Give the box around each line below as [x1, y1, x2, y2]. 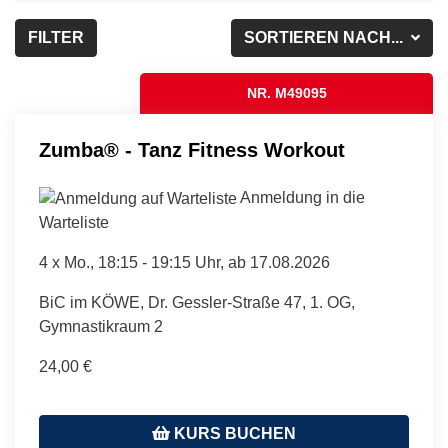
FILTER [28, 29, 84, 46]
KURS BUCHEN [170, 424, 296, 442]
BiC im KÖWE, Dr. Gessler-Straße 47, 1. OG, [39, 293, 355, 311]
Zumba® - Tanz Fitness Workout [39, 139, 345, 161]
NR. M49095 [246, 85, 327, 101]
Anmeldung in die [237, 189, 365, 206]
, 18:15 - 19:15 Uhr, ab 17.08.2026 [90, 253, 330, 271]
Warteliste [39, 213, 109, 231]
